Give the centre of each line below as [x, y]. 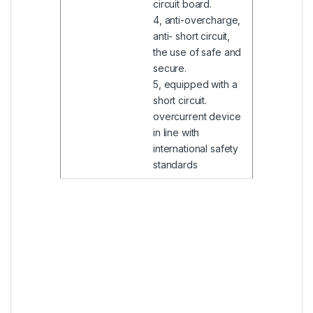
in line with [176, 133]
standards [175, 165]
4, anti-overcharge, [197, 20]
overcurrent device [197, 117]
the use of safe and [197, 52]
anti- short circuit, [192, 36]
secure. [170, 68]
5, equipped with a [195, 85]
